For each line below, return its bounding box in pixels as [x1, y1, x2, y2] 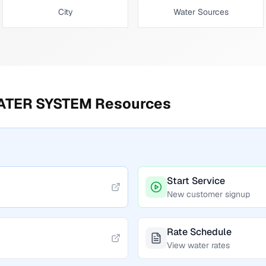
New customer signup [167, 189, 250, 199]
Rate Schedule [167, 226, 232, 238]
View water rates [167, 240, 230, 251]
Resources [92, 94, 171, 113]
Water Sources [173, 7, 229, 17]
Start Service [167, 175, 225, 187]
